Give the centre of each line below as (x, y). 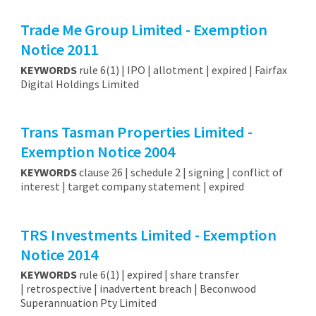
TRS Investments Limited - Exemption (148, 235)
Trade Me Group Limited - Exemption (144, 30)
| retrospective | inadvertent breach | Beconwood (138, 289)
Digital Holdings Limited (79, 84)
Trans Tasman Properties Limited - (136, 132)
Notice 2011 (59, 50)
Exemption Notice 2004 (97, 152)
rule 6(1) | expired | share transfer (158, 275)
